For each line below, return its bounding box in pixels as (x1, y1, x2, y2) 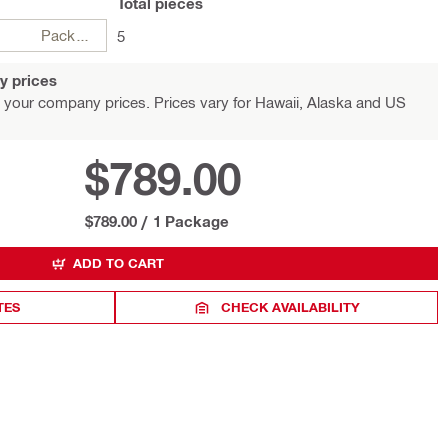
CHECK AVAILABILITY (221, 299, 361, 315)
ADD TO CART (73, 255, 164, 271)
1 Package (153, 212, 229, 230)
